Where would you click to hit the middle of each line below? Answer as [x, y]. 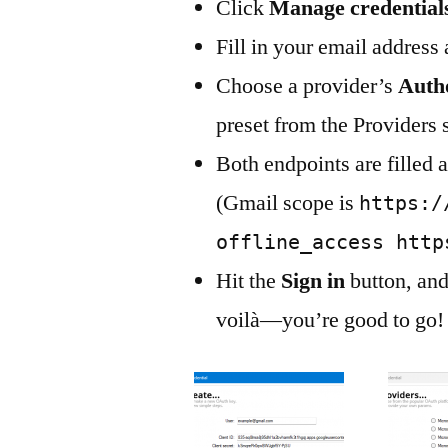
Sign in [313, 281]
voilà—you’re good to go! [330, 320]
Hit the [249, 281]
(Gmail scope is [288, 203]
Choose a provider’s [307, 86]
